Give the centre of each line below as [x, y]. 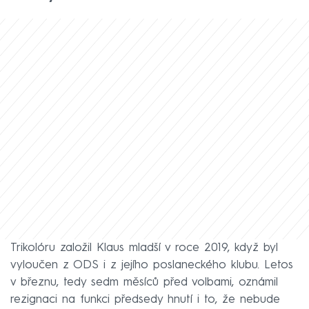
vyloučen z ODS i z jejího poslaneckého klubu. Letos [152, 265]
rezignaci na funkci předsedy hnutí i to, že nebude [145, 299]
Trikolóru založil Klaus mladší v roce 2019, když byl [144, 248]
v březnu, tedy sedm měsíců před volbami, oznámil [144, 282]
